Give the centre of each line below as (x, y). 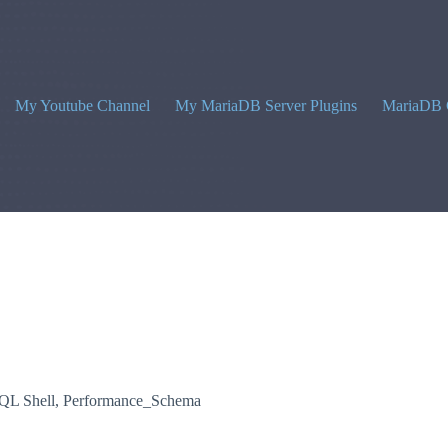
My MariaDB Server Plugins (265, 105)
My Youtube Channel (82, 105)
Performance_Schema (132, 401)
